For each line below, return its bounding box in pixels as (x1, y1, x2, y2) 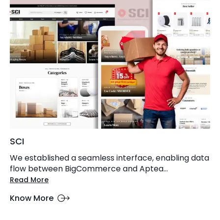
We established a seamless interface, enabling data (10, 152, 209, 164)
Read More (10, 174, 49, 185)
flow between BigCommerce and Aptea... (10, 163, 168, 174)
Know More (10, 192, 54, 204)
